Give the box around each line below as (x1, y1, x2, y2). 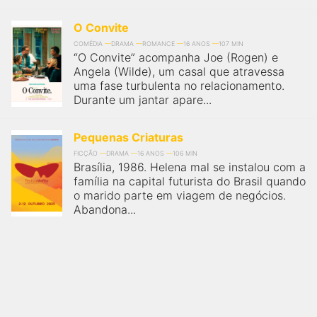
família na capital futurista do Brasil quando (74, 174, 306, 188)
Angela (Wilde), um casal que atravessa (74, 64, 284, 79)
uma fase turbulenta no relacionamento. (74, 79, 284, 93)
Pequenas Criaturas (74, 130, 183, 144)
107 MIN (219, 40, 243, 47)
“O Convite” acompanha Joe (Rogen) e (74, 50, 278, 64)
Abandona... (74, 202, 136, 217)
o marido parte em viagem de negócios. (74, 188, 286, 202)
